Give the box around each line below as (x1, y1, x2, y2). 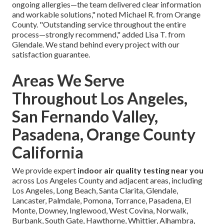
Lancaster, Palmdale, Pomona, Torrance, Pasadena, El (12, 195, 191, 205)
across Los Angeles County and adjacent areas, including (12, 175, 202, 185)
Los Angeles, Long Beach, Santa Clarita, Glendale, (12, 185, 178, 195)
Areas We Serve (12, 70, 124, 90)
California (12, 142, 83, 162)
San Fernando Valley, (12, 106, 158, 126)
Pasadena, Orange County (12, 124, 195, 144)
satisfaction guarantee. (12, 49, 90, 59)
